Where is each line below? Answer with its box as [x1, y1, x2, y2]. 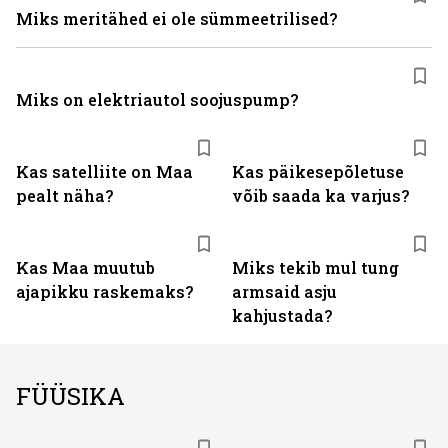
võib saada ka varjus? [232, 185, 409, 206]
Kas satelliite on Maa [16, 161, 193, 182]
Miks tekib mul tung [232, 257, 399, 278]
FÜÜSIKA [16, 380, 125, 412]
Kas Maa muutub [16, 257, 155, 278]
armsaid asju [232, 281, 337, 302]
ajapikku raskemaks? [16, 281, 193, 302]
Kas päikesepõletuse [232, 161, 404, 182]
